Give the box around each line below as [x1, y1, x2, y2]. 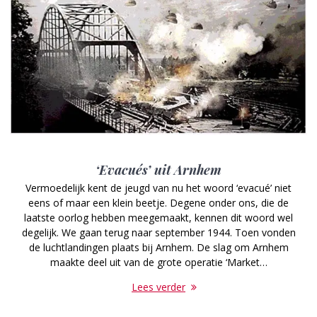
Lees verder [132, 279, 185, 294]
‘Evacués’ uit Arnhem [96, 160, 221, 178]
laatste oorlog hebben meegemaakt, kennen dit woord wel [24, 210, 293, 224]
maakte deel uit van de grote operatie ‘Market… [50, 255, 267, 269]
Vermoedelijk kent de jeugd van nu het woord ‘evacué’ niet [25, 180, 292, 195]
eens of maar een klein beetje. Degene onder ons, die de [28, 195, 289, 209]
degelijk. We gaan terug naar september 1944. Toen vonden [21, 225, 296, 239]
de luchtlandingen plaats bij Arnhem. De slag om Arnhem [28, 240, 289, 254]
